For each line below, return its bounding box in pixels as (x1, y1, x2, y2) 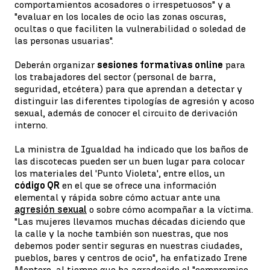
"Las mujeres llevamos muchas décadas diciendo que (14, 216, 245, 227)
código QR (14, 180, 60, 191)
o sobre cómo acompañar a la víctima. (87, 204, 253, 215)
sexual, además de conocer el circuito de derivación (14, 107, 237, 119)
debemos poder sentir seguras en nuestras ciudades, (14, 240, 242, 251)
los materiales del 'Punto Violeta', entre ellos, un (14, 168, 225, 179)
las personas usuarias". (14, 35, 113, 46)
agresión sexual (14, 204, 87, 215)
